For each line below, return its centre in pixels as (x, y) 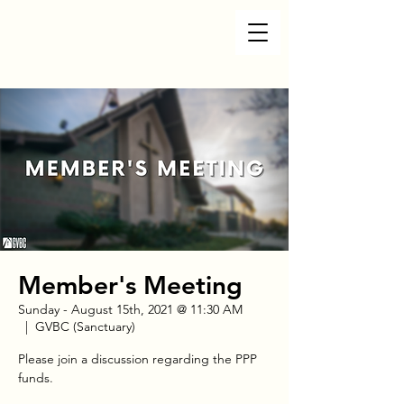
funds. (36, 378)
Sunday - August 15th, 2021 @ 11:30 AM (130, 309)
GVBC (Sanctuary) (85, 326)
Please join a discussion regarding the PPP (138, 359)
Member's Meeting (130, 285)
